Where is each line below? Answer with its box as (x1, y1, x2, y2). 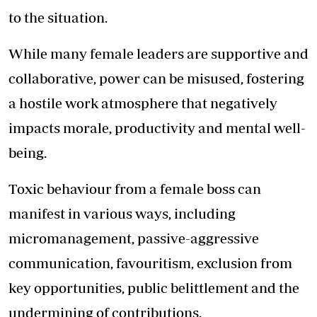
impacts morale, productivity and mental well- (8, 120, 306, 137)
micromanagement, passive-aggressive (8, 230, 259, 247)
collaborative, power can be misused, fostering (8, 70, 304, 87)
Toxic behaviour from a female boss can (8, 180, 261, 197)
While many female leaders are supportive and (8, 45, 309, 62)
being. (8, 144, 47, 161)
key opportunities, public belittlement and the (8, 279, 299, 296)
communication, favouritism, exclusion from (8, 255, 292, 272)
